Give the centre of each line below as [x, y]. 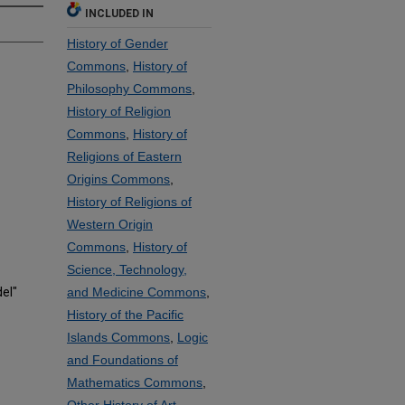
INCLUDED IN [119, 14]
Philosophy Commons [129, 89]
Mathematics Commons [135, 382]
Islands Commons [118, 337]
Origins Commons [118, 179]
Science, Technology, [127, 269]
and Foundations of [122, 360]
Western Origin [110, 224]
